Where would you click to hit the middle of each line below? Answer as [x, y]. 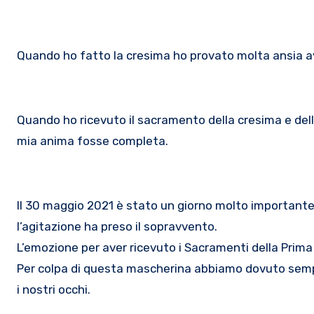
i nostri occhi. [54, 289]
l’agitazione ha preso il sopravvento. [117, 226]
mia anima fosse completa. [93, 141]
